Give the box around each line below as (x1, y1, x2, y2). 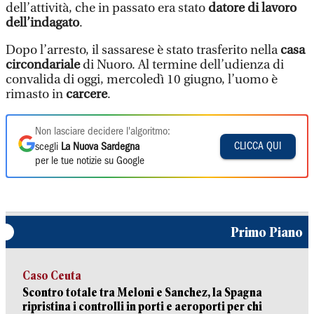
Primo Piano (231, 224, 303, 240)
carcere (66, 87, 107, 102)
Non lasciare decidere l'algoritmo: (35, 127, 170, 137)
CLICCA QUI (234, 141, 282, 151)
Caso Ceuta (22, 269, 81, 282)
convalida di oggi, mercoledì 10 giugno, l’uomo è (6, 72, 278, 87)
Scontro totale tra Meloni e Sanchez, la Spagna (22, 286, 262, 299)
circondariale (6, 57, 80, 72)
